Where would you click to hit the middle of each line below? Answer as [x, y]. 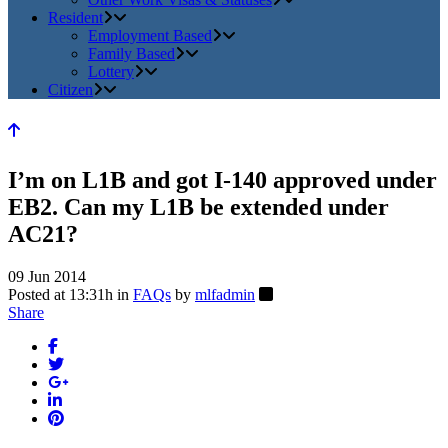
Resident [75, 18]
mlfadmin [225, 295]
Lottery [111, 72]
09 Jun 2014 [47, 277]
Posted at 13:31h [60, 295]
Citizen [70, 90]
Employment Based [150, 36]
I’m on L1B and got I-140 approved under [222, 180]
